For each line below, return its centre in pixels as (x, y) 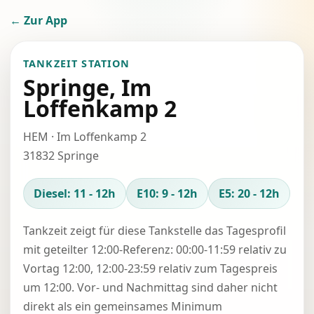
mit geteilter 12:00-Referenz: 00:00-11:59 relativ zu (155, 250)
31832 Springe (61, 156)
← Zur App (39, 20)
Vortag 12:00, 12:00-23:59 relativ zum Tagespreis (150, 268)
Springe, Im (87, 87)
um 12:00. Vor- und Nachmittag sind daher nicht (150, 287)
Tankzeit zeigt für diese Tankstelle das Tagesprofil (155, 231)
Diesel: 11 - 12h (75, 193)
